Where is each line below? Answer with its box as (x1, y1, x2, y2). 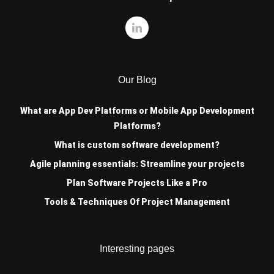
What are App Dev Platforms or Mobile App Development (20, 106, 254, 116)
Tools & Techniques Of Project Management (44, 197, 230, 207)
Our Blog (117, 75, 157, 86)
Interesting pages (100, 243, 174, 254)
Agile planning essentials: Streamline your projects (29, 159, 245, 169)
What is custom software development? (54, 140, 220, 150)
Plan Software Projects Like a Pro (67, 178, 207, 188)
